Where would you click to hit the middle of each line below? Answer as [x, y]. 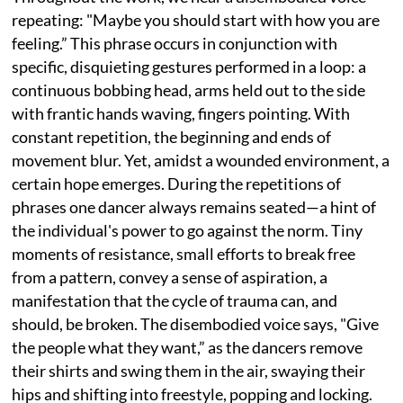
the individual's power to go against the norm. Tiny [188, 230]
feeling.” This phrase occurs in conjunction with [175, 43]
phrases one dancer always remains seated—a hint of [194, 206]
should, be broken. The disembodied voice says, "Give [196, 323]
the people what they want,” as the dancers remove [188, 347]
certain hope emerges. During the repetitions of [177, 183]
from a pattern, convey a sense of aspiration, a [170, 277]
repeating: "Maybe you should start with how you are [196, 19]
